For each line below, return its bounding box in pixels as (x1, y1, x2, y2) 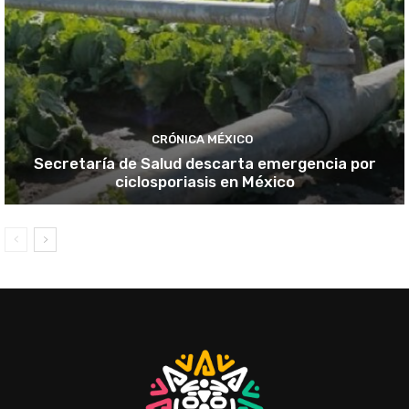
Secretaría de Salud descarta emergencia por (33, 153, 376, 173)
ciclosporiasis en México (114, 172, 295, 191)
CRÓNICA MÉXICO (152, 131, 253, 146)
